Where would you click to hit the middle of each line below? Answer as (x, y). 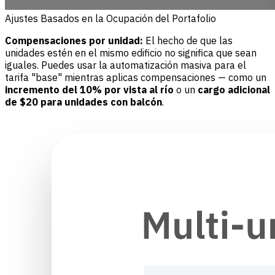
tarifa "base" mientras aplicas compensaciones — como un (136, 77)
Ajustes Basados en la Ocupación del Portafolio (110, 18)
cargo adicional (234, 89)
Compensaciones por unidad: (74, 40)
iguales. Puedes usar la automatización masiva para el (126, 65)
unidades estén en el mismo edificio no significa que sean (131, 52)
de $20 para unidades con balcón (83, 102)
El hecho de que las (188, 40)
